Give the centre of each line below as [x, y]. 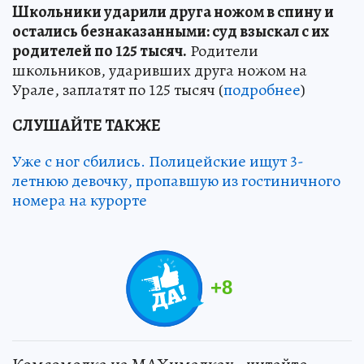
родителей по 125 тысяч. [100, 51]
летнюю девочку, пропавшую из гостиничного [176, 181]
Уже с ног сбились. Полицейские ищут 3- [158, 162]
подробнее [262, 90]
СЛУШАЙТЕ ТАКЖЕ [87, 126]
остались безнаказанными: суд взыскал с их [171, 32]
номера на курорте [80, 201]
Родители [223, 51]
